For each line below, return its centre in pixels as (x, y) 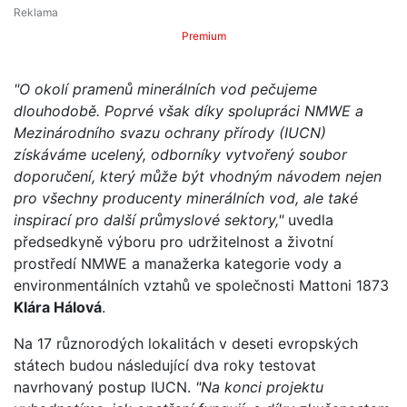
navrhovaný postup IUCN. (102, 387)
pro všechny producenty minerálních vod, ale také (186, 198)
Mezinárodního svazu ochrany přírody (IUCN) (170, 132)
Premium (203, 35)
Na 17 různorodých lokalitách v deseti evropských (186, 343)
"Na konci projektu (257, 387)
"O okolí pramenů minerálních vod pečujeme (165, 89)
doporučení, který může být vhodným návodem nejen (198, 176)
